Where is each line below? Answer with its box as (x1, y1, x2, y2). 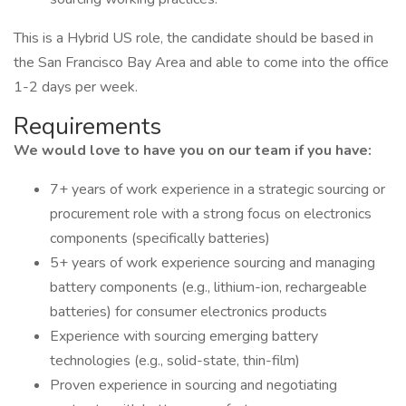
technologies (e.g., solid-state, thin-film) (50, 351, 300, 371)
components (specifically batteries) (50, 228, 270, 248)
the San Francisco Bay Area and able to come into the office (14, 53, 389, 72)
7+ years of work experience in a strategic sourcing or (50, 179, 385, 199)
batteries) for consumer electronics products (50, 302, 327, 322)
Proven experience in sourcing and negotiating (50, 375, 337, 395)
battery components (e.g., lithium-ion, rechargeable (50, 277, 367, 297)
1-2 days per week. (14, 77, 138, 97)
